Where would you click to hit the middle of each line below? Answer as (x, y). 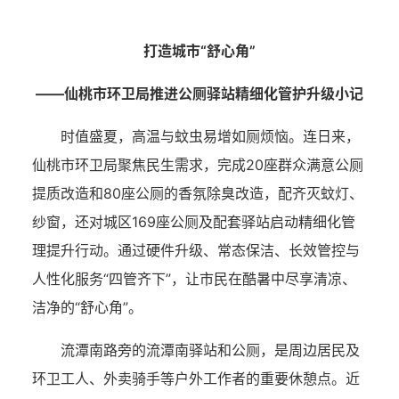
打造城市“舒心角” (199, 51)
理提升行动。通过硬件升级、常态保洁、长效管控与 (196, 250)
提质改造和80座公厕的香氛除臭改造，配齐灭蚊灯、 (198, 193)
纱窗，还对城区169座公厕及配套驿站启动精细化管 (194, 222)
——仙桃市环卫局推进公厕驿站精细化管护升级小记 (199, 94)
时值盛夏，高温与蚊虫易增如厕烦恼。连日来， (210, 136)
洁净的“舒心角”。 (87, 307)
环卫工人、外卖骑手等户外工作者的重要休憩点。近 (196, 379)
